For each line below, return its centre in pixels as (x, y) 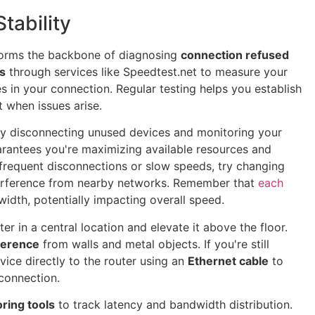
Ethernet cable (228, 261)
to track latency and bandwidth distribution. (174, 304)
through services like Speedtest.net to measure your (147, 71)
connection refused (235, 54)
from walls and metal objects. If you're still (154, 244)
